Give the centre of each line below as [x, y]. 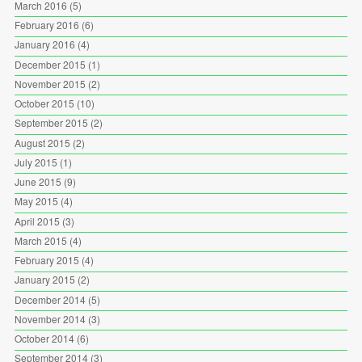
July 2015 [36, 162]
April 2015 [37, 221]
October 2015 [44, 103]
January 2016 [44, 44]
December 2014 [50, 299]
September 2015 [51, 123]
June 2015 [38, 182]
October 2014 [44, 339]
